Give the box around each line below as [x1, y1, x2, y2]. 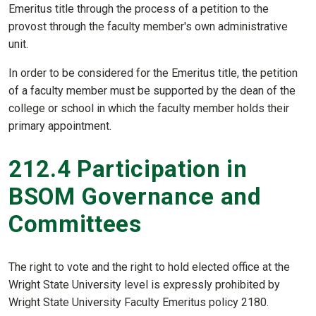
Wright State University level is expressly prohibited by [8, 277, 280, 291]
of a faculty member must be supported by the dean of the [8, 84, 296, 98]
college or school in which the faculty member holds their [8, 102, 289, 116]
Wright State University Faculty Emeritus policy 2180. [8, 295, 269, 309]
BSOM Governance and [8, 183, 261, 211]
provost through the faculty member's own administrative [8, 20, 288, 34]
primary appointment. [8, 119, 111, 133]
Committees [8, 210, 142, 238]
